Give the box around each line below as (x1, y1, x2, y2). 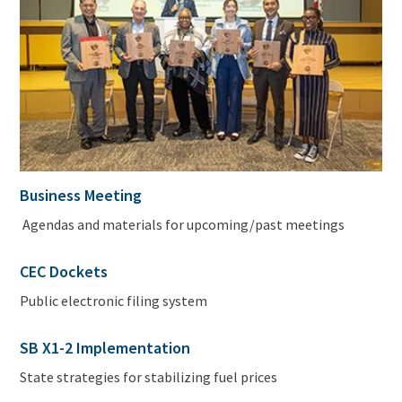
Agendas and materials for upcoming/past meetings (20, 215, 345, 234)
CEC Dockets (20, 261, 109, 283)
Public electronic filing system (20, 291, 208, 310)
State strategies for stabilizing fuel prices (20, 367, 281, 386)
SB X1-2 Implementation (20, 336, 191, 358)
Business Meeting (20, 185, 143, 206)
